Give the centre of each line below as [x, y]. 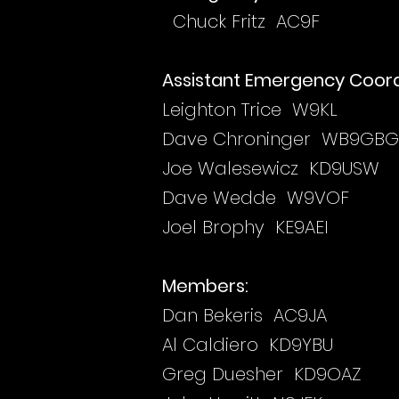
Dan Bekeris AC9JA [244, 315]
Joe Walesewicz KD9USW [271, 168]
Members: [205, 286]
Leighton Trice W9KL [250, 110]
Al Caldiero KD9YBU [248, 345]
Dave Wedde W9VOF [256, 198]
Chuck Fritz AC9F [241, 21]
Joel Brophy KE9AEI [245, 227]
